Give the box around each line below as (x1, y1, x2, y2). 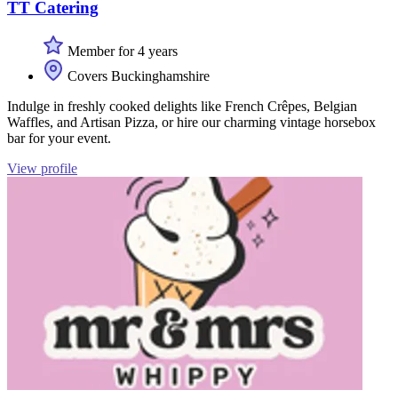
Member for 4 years (64, 43, 178, 59)
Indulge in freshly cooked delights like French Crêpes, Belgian (7, 98, 357, 114)
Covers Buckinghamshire (64, 68, 210, 84)
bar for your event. (7, 130, 111, 146)
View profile (7, 160, 77, 176)
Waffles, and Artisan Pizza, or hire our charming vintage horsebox (7, 114, 376, 130)
